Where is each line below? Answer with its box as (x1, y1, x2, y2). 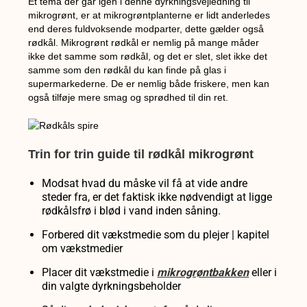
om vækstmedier (42, 242, 123, 256)
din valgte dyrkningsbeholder (42, 280, 182, 293)
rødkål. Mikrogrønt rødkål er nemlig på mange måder (28, 36, 260, 48)
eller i (249, 266, 278, 280)
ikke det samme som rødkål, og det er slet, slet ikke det (28, 50, 268, 62)
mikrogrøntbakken (157, 266, 249, 280)
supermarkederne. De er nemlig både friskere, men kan (28, 77, 270, 89)
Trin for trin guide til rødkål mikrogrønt (28, 147, 254, 162)
